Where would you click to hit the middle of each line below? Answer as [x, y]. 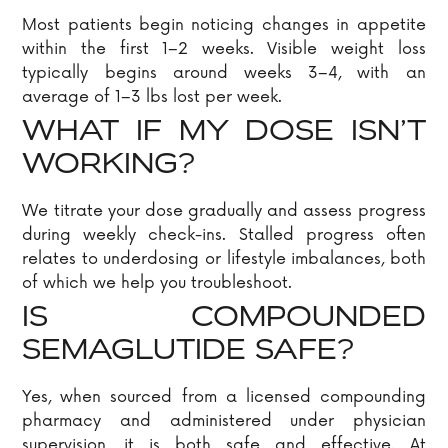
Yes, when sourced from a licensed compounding [224, 396]
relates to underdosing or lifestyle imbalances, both [224, 258]
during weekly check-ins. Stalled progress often [224, 234]
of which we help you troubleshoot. [157, 282]
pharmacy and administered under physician [224, 420]
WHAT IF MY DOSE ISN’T [224, 132]
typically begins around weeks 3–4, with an [224, 72]
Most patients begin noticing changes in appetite [224, 24]
